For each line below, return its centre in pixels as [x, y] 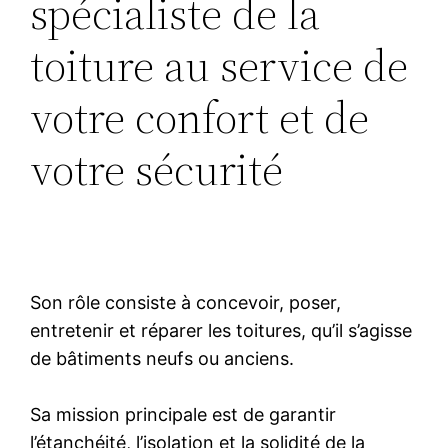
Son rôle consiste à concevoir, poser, [186, 302]
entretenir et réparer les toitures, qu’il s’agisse [221, 330]
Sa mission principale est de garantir [183, 414]
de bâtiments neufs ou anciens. [162, 358]
